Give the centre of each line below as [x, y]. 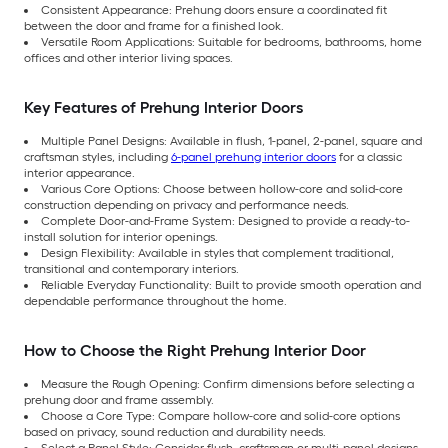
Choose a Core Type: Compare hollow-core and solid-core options [220, 415]
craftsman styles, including [97, 156]
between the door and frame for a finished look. [154, 25]
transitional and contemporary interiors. [131, 268]
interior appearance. [79, 172]
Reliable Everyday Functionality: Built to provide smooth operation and [231, 284]
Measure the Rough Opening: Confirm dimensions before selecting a [227, 383]
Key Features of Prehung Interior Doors [163, 107]
